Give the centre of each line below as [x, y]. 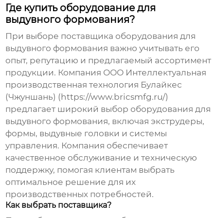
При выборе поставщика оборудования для [101, 36]
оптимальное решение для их [71, 182]
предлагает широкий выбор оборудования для [108, 109]
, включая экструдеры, [156, 121]
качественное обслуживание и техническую [101, 158]
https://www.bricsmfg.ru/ [113, 97]
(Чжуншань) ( [33, 97]
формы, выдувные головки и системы [86, 134]
